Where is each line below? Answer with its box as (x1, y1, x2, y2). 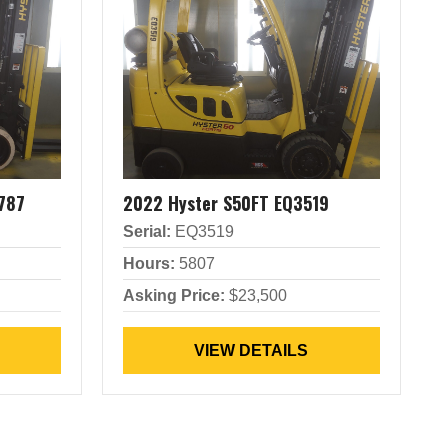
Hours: (122, 255, 175, 272)
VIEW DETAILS (194, 342, 309, 359)
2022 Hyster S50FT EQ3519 (122, 190, 329, 216)
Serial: (122, 223, 171, 240)
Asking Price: (122, 287, 225, 304)
